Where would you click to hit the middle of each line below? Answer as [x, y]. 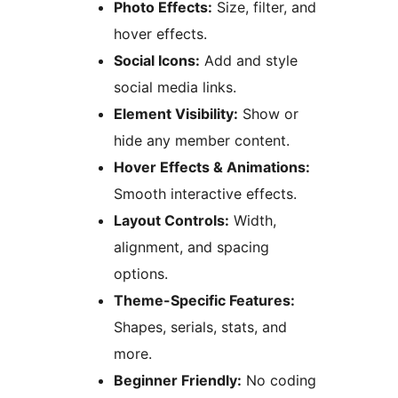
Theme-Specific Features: [204, 301]
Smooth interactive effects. [205, 194]
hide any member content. [202, 141]
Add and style [249, 61]
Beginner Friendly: [178, 381]
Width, [253, 221]
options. [141, 274]
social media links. [175, 88]
